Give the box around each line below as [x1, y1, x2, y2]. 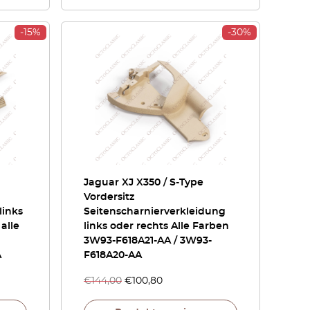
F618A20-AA [84, 250, 142, 260]
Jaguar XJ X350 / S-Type [84, 178, 203, 188]
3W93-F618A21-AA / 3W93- [84, 236, 212, 246]
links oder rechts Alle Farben [84, 221, 229, 231]
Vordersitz [84, 192, 134, 202]
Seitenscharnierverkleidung [84, 207, 226, 217]
